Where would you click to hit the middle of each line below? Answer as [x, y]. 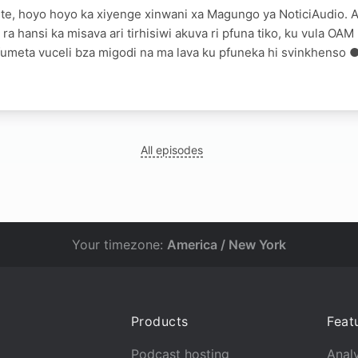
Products [159, 321]
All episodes [172, 149]
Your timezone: [119, 245]
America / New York [227, 245]
